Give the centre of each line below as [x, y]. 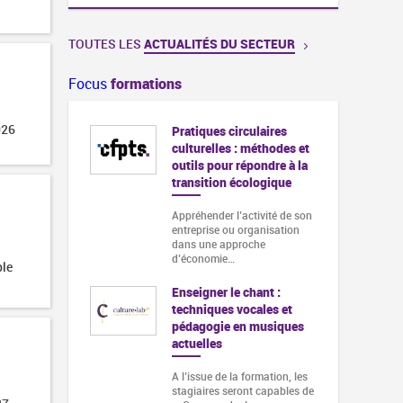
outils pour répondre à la [239, 165]
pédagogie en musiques [237, 327]
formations [146, 83]
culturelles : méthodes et [240, 148]
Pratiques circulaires [229, 130]
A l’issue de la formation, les [239, 376]
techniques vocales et [232, 309]
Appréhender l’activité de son [242, 215]
